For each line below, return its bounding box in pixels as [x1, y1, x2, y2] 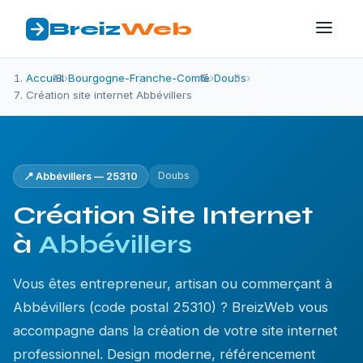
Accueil [26, 71, 64, 84]
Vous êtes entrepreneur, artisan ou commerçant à [13, 275, 332, 292]
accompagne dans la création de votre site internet [13, 322, 338, 339]
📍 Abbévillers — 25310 [23, 170, 138, 182]
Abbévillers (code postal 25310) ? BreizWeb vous [13, 299, 328, 315]
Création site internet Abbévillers [26, 88, 192, 101]
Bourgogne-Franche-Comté [68, 71, 210, 84]
